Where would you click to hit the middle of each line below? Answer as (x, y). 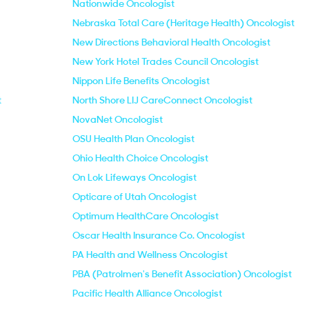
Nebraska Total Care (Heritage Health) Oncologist (183, 23)
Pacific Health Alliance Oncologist (147, 293)
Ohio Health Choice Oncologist (140, 158)
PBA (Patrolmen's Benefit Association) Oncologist (182, 274)
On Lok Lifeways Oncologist (134, 177)
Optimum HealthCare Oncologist (146, 216)
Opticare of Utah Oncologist (134, 197)
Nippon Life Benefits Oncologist (141, 81)
